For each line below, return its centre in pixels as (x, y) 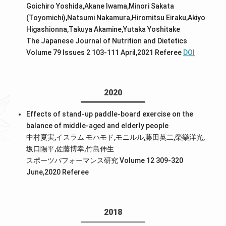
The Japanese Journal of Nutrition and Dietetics (107, 41)
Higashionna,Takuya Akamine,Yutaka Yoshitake (103, 29)
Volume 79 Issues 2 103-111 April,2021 (91, 52)
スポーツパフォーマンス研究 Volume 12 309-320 (105, 160)
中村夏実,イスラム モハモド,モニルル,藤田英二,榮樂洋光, (116, 137)
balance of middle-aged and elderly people (98, 125)
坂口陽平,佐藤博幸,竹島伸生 (70, 149)
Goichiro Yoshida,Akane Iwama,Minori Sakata (100, 6)
